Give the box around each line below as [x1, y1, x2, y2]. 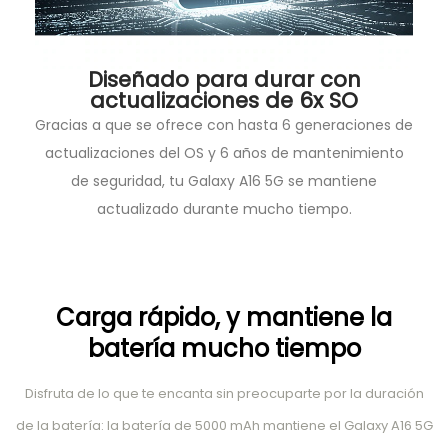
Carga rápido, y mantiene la [56, 301, 392, 335]
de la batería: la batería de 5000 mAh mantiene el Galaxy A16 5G [15, 416, 433, 436]
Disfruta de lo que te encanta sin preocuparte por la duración [24, 384, 424, 404]
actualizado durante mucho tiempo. [96, 199, 352, 220]
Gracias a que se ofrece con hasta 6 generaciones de [35, 115, 413, 136]
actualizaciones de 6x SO [90, 86, 358, 116]
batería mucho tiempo [87, 332, 361, 366]
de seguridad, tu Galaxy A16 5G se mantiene [71, 171, 377, 192]
